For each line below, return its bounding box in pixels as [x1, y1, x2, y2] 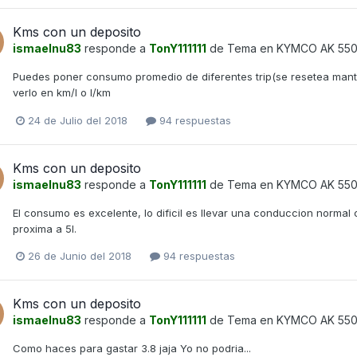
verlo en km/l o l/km [13, 86, 111, 100]
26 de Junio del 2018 [28, 249, 131, 262]
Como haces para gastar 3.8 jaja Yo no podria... [13, 341, 251, 355]
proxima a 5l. [13, 222, 76, 235]
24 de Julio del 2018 [28, 113, 127, 127]
